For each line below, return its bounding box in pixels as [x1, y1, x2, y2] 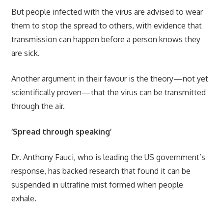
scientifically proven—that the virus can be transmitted [11, 87, 206, 97]
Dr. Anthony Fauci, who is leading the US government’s [11, 152, 205, 162]
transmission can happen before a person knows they [11, 34, 200, 44]
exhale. [11, 193, 36, 203]
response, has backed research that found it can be [11, 165, 191, 176]
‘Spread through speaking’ [11, 126, 111, 137]
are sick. [11, 48, 40, 58]
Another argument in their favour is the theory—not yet [11, 73, 208, 83]
